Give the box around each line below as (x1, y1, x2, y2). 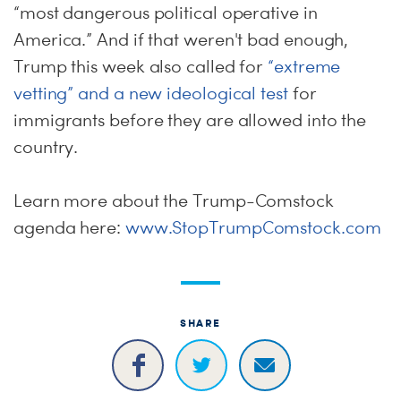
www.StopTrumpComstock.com (124, 217, 381, 238)
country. (13, 136, 79, 158)
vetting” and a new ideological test (13, 82, 288, 104)
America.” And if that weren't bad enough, (13, 29, 349, 50)
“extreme (268, 55, 341, 77)
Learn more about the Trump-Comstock (13, 190, 334, 211)
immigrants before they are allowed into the (13, 109, 367, 131)
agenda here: (13, 217, 125, 238)
